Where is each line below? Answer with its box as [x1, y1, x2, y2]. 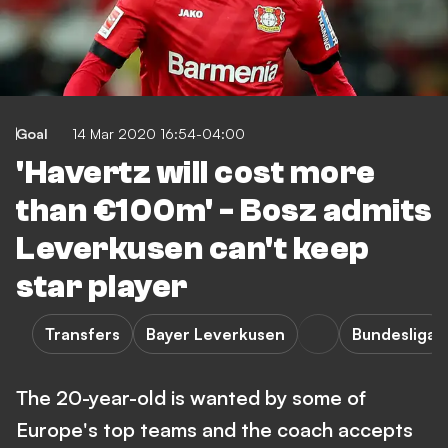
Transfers [45, 324, 120, 344]
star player [16, 269, 188, 305]
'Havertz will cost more [16, 155, 376, 191]
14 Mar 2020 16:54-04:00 [72, 125, 245, 142]
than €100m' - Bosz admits [16, 193, 432, 229]
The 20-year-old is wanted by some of [16, 385, 366, 410]
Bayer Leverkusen [146, 324, 285, 344]
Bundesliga [352, 324, 436, 344]
